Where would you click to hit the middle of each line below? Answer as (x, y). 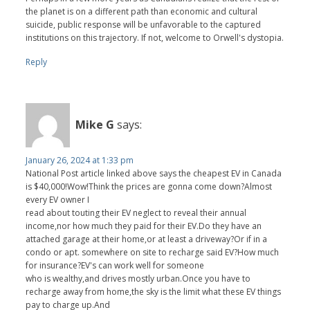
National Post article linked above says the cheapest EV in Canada (154, 173)
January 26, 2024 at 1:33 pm (80, 160)
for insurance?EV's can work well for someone (115, 265)
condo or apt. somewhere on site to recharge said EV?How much (153, 252)
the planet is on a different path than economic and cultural (142, 11)
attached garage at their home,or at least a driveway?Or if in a (147, 239)
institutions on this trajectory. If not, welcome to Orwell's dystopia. (155, 37)
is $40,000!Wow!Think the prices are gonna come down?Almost (149, 186)
